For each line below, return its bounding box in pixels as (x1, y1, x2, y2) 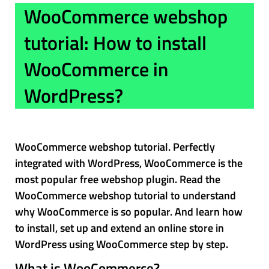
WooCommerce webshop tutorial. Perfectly (15, 139, 215, 155)
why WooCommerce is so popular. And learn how (15, 204, 243, 220)
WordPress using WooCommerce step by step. (15, 236, 228, 252)
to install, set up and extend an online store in (15, 220, 224, 236)
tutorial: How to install (24, 28, 207, 57)
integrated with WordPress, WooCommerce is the (15, 155, 243, 171)
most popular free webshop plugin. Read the (15, 171, 220, 187)
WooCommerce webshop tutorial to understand (15, 187, 236, 204)
